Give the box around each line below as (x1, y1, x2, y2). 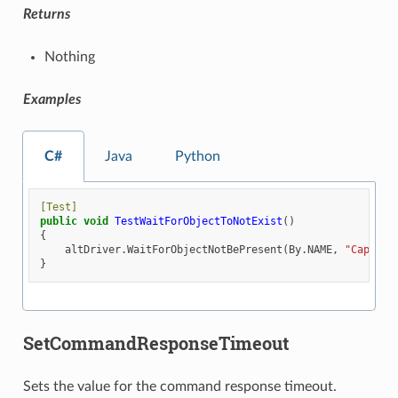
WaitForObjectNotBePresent (127, 243, 283, 257)
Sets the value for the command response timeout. (22, 378, 337, 394)
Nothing (44, 50, 95, 65)
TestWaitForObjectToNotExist (115, 215, 283, 228)
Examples (22, 92, 81, 107)
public (40, 215, 78, 228)
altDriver (65, 243, 122, 257)
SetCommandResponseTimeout (22, 330, 289, 354)
